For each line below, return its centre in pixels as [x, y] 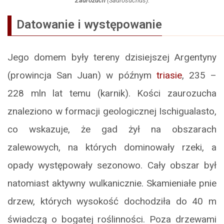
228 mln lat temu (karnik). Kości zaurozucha [112, 93]
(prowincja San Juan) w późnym [82, 75]
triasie [169, 75]
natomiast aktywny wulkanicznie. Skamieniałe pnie [112, 183]
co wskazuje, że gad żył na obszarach [112, 129]
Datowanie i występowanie [89, 25]
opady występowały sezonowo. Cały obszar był [112, 165]
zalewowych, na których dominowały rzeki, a [112, 147]
